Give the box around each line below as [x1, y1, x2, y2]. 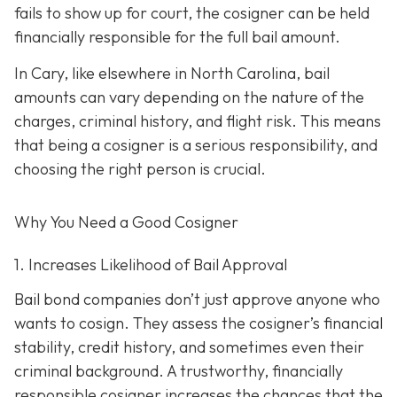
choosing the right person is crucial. [14, 158, 266, 179]
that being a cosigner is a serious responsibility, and [14, 134, 378, 155]
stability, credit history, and [14, 337, 206, 358]
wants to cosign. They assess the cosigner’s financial [14, 313, 383, 334]
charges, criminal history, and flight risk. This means [14, 110, 381, 131]
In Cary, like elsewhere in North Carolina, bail [14, 62, 330, 83]
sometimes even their [206, 337, 364, 358]
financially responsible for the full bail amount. [14, 26, 340, 47]
